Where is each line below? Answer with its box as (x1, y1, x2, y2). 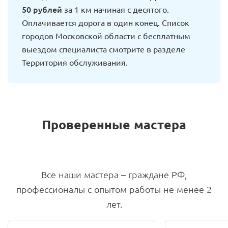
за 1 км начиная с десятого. (62, 4, 169, 14)
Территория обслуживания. (22, 56, 128, 67)
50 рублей (22, 3, 62, 15)
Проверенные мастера (42, 116, 186, 133)
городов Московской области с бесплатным (22, 30, 190, 41)
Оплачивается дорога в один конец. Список (22, 17, 189, 27)
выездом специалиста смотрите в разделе (22, 43, 185, 54)
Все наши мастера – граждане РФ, (41, 168, 187, 180)
